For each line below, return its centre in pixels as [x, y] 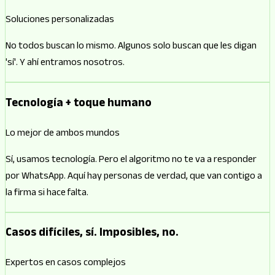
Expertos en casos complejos [66, 264]
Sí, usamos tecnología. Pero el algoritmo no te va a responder [131, 160]
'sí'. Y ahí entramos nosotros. [65, 64]
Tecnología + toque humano [79, 104]
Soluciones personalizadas [60, 21]
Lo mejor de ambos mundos [63, 134]
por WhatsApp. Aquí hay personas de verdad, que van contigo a [134, 177]
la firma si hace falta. [47, 193]
